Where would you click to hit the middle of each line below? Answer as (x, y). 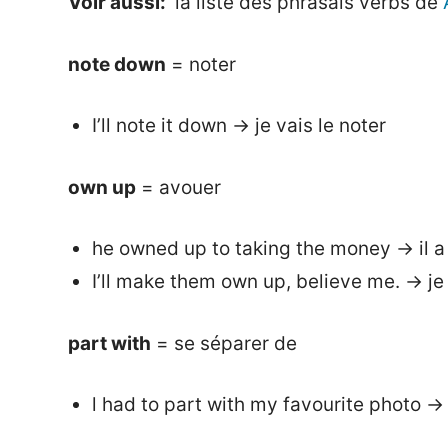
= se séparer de (224, 343)
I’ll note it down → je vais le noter (238, 126)
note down (117, 64)
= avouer (178, 187)
